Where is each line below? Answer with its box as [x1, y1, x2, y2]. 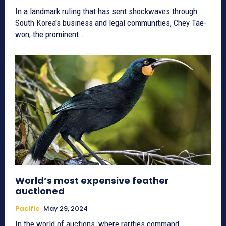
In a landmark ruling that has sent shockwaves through [15, 6, 197, 16]
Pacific [15, 203, 39, 213]
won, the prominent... [15, 29, 86, 39]
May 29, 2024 [43, 203, 88, 213]
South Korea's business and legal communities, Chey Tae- [15, 17, 206, 28]
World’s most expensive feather [15, 174, 169, 187]
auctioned [15, 184, 65, 197]
